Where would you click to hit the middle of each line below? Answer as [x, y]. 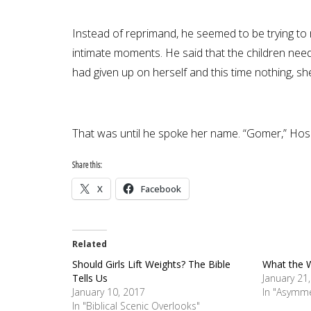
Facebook [161, 188]
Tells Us [90, 278]
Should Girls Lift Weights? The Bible [151, 264]
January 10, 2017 [108, 292]
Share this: [87, 165]
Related [89, 244]
